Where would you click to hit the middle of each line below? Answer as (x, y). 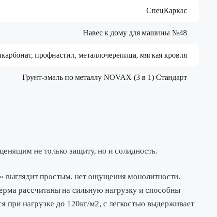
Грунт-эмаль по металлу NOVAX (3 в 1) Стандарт (105, 77)
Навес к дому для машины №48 (135, 32)
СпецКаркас (167, 10)
